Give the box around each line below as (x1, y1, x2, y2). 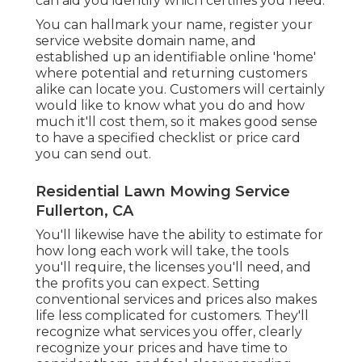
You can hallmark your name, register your (36, 17, 313, 33)
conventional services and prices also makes (36, 292, 317, 308)
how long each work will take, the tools (36, 243, 288, 259)
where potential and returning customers (36, 65, 307, 82)
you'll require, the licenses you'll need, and (36, 259, 311, 276)
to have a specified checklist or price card (36, 130, 301, 146)
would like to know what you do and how (36, 98, 305, 114)
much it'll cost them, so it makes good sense (36, 114, 318, 130)
